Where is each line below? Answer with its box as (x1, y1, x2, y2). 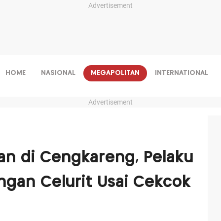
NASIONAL (40, 70, 75, 76)
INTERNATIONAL (154, 70, 208, 76)
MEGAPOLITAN (90, 70, 140, 76)
